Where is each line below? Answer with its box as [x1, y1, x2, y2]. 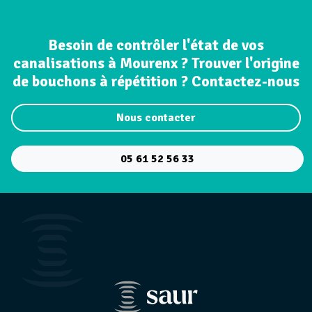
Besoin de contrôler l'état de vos [48, 36, 264, 54]
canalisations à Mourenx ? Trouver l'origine [13, 54, 299, 72]
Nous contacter [116, 111, 196, 125]
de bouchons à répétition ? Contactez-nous [13, 72, 299, 91]
